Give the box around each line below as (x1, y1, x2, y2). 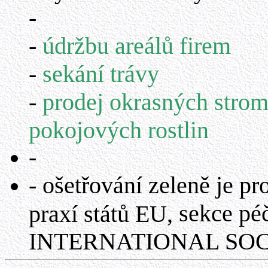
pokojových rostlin (29, 117, 209, 142)
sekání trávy (42, 60, 159, 87)
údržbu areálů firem (42, 32, 231, 59)
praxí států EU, (29, 200, 179, 226)
